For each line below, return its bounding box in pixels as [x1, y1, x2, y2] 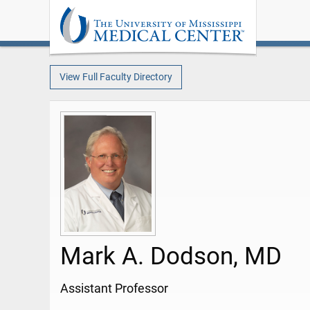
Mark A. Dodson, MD [60, 241, 282, 271]
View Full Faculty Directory [59, 71, 172, 83]
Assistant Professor [60, 282, 168, 296]
